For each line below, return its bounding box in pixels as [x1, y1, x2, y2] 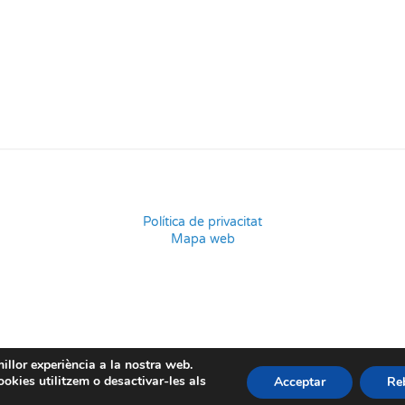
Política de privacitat [143, 214, 262, 230]
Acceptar [273, 372, 325, 391]
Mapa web [170, 231, 235, 247]
